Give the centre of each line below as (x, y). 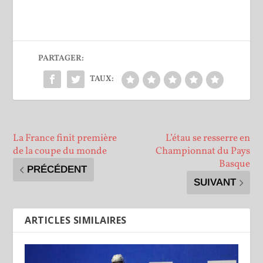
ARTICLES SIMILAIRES (76, 220)
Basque (234, 164)
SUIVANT (215, 182)
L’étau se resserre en (208, 138)
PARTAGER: (61, 58)
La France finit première (65, 138)
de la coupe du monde (60, 151)
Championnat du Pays (203, 151)
